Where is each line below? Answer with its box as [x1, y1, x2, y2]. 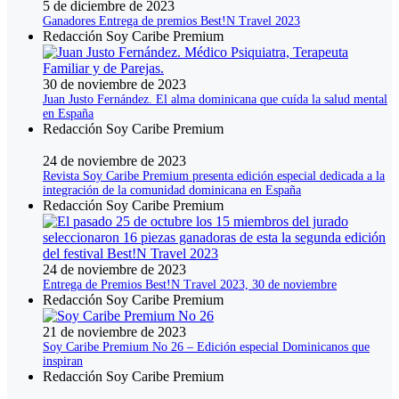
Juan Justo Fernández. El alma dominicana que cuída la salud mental [43, 93, 387, 107]
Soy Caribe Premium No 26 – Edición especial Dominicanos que [43, 340, 370, 354]
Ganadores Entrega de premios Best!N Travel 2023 [43, 14, 300, 28]
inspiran [43, 354, 83, 369]
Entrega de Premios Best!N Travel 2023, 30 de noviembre [43, 278, 337, 292]
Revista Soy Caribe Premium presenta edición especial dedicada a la [43, 169, 385, 183]
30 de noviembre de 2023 [43, 77, 186, 93]
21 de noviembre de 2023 [43, 324, 186, 340]
